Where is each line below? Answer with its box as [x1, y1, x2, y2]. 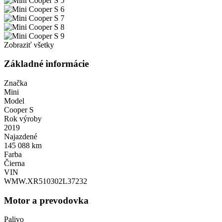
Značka [4, 78, 27, 87]
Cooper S [4, 105, 34, 114]
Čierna [4, 159, 25, 167]
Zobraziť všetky [4, 40, 54, 49]
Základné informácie [4, 58, 89, 69]
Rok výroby [4, 114, 42, 123]
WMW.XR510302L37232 [4, 176, 87, 185]
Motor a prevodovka [4, 195, 89, 206]
